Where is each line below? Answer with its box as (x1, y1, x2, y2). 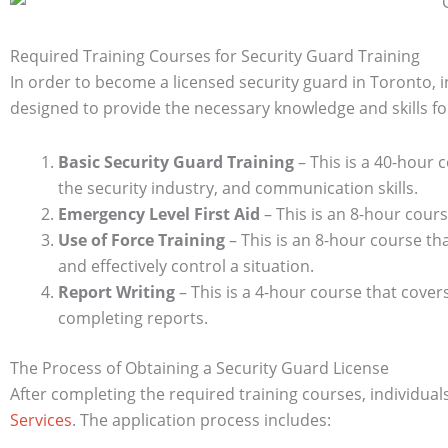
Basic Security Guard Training (58, 151, 294, 173)
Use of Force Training (58, 229, 225, 251)
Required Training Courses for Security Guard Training (10, 45, 420, 67)
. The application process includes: (72, 409, 331, 431)
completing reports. (58, 307, 208, 329)
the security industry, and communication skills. (58, 177, 418, 199)
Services (10, 409, 72, 431)
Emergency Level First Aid (58, 203, 260, 225)
